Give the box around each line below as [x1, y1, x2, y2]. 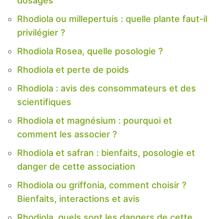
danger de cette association [17, 161, 135, 172]
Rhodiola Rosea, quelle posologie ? [17, 45, 163, 56]
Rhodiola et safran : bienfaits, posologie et [17, 147, 195, 158]
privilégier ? [17, 27, 65, 38]
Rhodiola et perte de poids [17, 64, 129, 75]
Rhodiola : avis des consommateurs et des [17, 83, 196, 93]
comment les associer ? [17, 129, 117, 139]
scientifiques [17, 96, 71, 107]
